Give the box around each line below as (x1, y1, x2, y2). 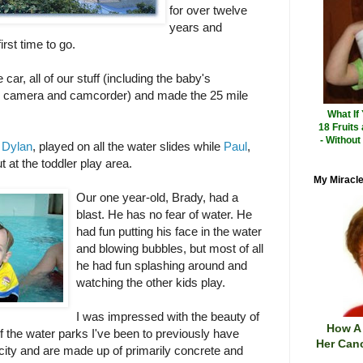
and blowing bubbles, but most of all (75, 241, 263, 255)
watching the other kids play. (75, 275, 225, 289)
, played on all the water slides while (32, 139, 224, 153)
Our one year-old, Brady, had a (75, 190, 238, 204)
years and (169, 19, 222, 34)
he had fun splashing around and (75, 258, 247, 272)
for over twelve (169, 2, 247, 17)
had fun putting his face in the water (75, 224, 262, 238)
